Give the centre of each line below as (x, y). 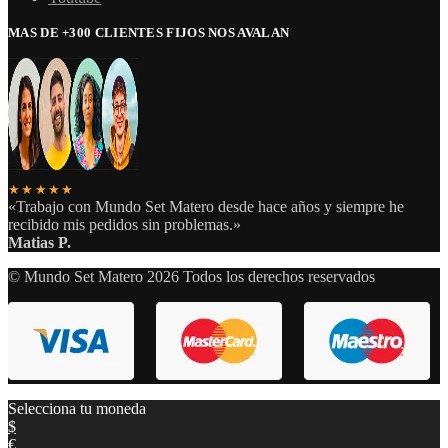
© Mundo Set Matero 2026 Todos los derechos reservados (191, 276)
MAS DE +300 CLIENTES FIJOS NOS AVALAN (149, 32)
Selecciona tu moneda (77, 408)
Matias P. (39, 242)
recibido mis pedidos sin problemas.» (124, 224)
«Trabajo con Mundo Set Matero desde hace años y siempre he (206, 206)
